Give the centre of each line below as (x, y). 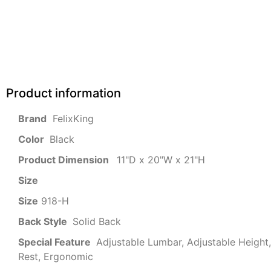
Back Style (44, 222)
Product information (64, 93)
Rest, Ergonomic (56, 257)
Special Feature (56, 242)
